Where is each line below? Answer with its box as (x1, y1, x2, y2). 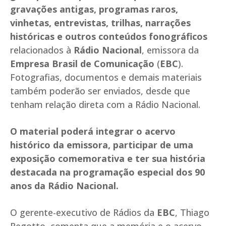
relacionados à (10, 44, 74, 56)
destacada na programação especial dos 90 (10, 166, 205, 179)
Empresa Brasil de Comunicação (10, 58, 157, 70)
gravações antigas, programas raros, (10, 3, 178, 16)
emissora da (147, 44, 199, 56)
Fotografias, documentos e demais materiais (10, 71, 202, 84)
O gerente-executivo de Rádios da (10, 206, 157, 219)
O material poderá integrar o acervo (10, 125, 176, 138)
